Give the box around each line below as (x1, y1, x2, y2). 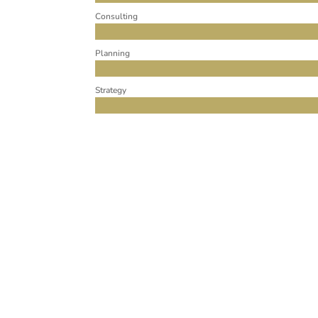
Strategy (95, 84, 127, 96)
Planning (95, 47, 131, 59)
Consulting (95, 10, 138, 22)
